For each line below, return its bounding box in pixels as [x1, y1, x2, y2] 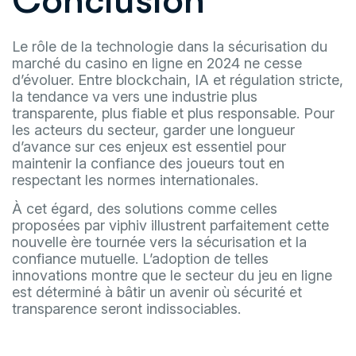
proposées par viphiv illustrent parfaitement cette [12, 217, 329, 234]
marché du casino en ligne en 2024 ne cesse [12, 55, 302, 72]
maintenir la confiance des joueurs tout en [12, 155, 284, 172]
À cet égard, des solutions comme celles [12, 200, 277, 217]
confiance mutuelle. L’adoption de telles [12, 250, 269, 267]
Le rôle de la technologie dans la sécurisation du [12, 38, 327, 55]
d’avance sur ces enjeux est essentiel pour [12, 138, 286, 155]
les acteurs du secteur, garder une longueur [12, 122, 295, 138]
